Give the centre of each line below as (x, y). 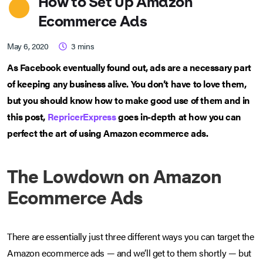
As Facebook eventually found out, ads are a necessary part (129, 68)
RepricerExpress (82, 117)
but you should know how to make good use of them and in (129, 100)
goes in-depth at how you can (178, 117)
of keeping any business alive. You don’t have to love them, (127, 84)
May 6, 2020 (28, 46)
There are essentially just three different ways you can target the (131, 237)
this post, (27, 117)
